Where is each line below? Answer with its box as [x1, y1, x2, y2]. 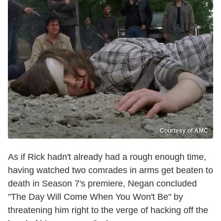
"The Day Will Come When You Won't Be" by [8, 192, 183, 202]
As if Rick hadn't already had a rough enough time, [8, 152, 206, 162]
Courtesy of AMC [160, 127, 208, 134]
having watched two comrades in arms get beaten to [8, 165, 213, 175]
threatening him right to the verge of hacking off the [8, 205, 208, 215]
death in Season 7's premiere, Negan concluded [8, 179, 197, 188]
